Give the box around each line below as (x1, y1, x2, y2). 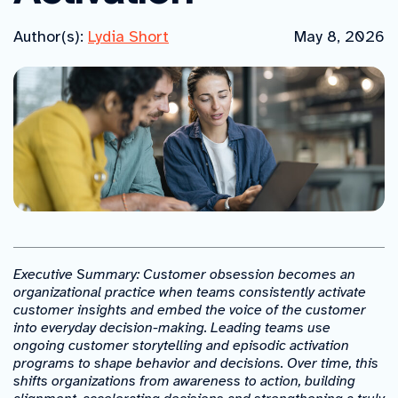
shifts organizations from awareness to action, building (13, 372, 355, 391)
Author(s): (13, 27, 88, 46)
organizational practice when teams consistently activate (13, 283, 366, 302)
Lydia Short (88, 27, 169, 46)
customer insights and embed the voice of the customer (13, 301, 366, 320)
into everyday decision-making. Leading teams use (13, 319, 330, 338)
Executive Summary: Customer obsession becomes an (13, 266, 355, 284)
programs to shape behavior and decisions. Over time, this (13, 354, 378, 373)
